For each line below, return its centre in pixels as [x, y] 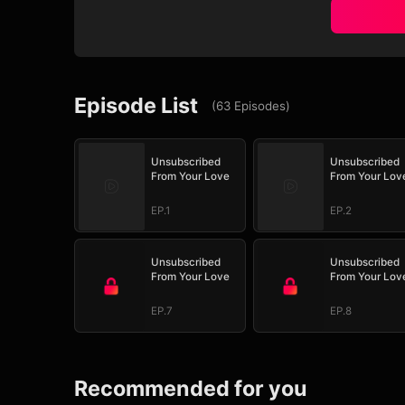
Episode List [137, 105]
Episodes [260, 105]
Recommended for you [191, 389]
